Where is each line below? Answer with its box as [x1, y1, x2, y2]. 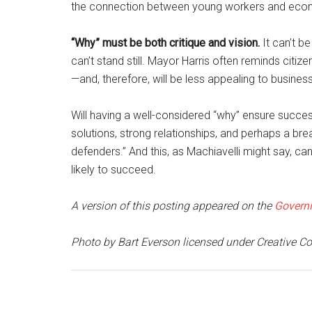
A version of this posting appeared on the [71, 199, 274, 212]
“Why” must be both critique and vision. [71, 36, 260, 49]
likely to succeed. [71, 163, 156, 176]
